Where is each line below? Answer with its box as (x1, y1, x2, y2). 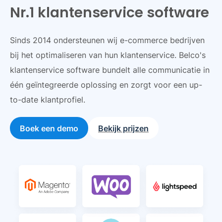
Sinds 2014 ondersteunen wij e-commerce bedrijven (10, 35, 205, 46)
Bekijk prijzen (98, 123, 149, 133)
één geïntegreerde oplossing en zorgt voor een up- (10, 80, 202, 90)
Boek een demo (20, 123, 78, 133)
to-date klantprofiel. (10, 95, 85, 105)
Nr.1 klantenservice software (10, 3, 209, 23)
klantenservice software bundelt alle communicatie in (10, 65, 210, 75)
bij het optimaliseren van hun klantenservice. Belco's (10, 50, 206, 60)
